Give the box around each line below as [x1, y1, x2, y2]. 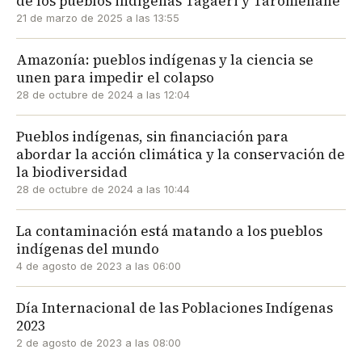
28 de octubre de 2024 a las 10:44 [16, 183, 190, 196]
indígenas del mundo [16, 239, 159, 259]
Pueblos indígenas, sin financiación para [16, 127, 288, 147]
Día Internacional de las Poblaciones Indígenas [16, 298, 333, 318]
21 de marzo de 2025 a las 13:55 [16, 11, 179, 25]
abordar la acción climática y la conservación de [16, 145, 345, 165]
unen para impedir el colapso [16, 68, 214, 88]
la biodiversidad [16, 162, 128, 183]
